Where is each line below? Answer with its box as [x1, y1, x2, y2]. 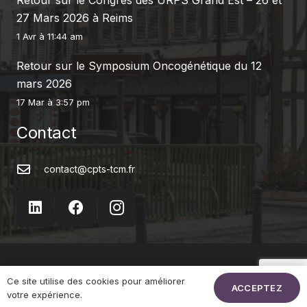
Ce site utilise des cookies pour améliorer [7, 275, 185, 287]
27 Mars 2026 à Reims [16, 10, 133, 25]
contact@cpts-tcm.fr [43, 162, 135, 175]
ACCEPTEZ [231, 282, 282, 293]
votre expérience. [7, 289, 82, 301]
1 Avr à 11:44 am [16, 31, 83, 42]
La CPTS [130, 263, 177, 278]
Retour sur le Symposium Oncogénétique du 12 [16, 58, 262, 73]
